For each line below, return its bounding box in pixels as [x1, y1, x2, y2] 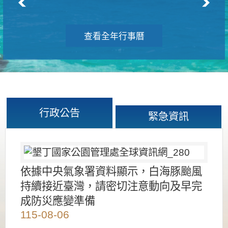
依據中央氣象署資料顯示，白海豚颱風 [20, 165, 202, 178]
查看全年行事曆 [83, 31, 145, 41]
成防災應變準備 [20, 194, 95, 207]
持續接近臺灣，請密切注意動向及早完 [20, 180, 202, 192]
